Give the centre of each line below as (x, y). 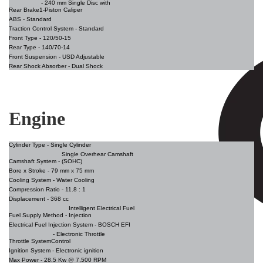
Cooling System (30, 180)
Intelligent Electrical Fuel (102, 208)
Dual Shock (87, 66)
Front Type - (26, 38)
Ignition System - (32, 251)
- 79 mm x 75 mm (70, 171)
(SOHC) (72, 161)
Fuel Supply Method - (39, 215)
